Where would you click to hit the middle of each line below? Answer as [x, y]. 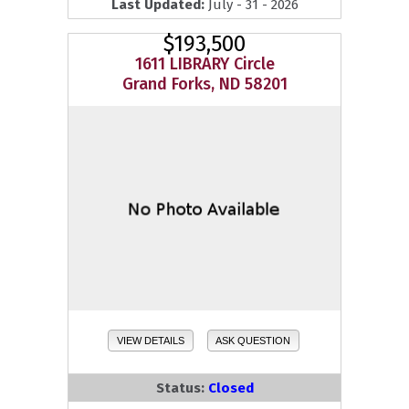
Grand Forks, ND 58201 [204, 84]
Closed [231, 388]
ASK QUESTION [253, 340]
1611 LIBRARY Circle [204, 64]
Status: [182, 388]
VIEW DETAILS [150, 340]
